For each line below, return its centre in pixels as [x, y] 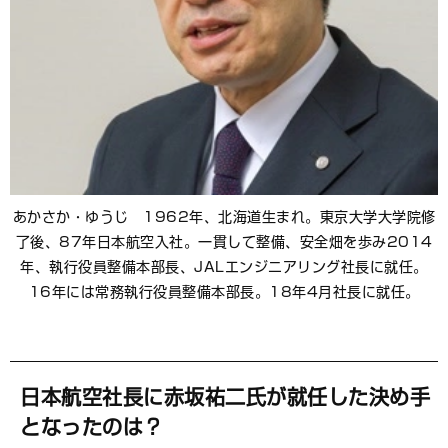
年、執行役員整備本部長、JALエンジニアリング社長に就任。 [224, 267]
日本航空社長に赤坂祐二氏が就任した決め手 [225, 397]
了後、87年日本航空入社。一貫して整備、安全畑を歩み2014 [224, 242]
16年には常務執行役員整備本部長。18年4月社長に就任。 [224, 292]
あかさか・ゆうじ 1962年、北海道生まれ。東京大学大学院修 [224, 217]
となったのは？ [92, 427]
